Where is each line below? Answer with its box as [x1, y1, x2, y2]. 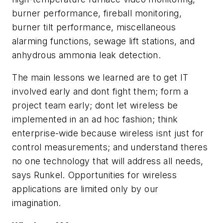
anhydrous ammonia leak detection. [12, 49, 161, 60]
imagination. [12, 198, 64, 209]
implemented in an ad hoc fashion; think [12, 114, 178, 125]
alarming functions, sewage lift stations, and [12, 35, 195, 46]
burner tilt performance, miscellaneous [12, 21, 176, 32]
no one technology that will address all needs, [12, 156, 204, 167]
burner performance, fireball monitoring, [12, 7, 182, 18]
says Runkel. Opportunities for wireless [12, 170, 177, 181]
